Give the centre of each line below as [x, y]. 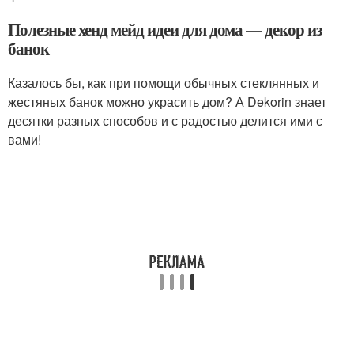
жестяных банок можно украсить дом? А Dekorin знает [167, 102]
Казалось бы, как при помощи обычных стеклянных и [164, 83]
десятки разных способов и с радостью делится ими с [165, 121]
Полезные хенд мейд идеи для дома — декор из [165, 30]
